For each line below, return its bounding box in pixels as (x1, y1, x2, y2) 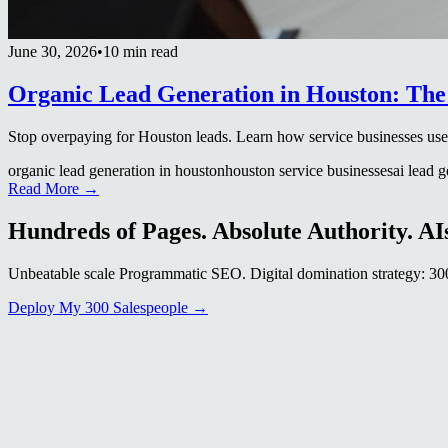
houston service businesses (225, 161, 393, 179)
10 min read (103, 42, 178, 60)
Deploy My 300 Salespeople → (8, 298, 208, 316)
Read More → (8, 179, 99, 197)
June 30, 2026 (8, 42, 97, 60)
